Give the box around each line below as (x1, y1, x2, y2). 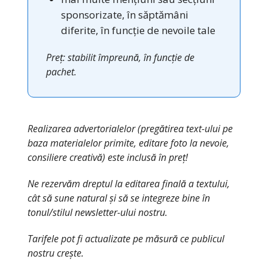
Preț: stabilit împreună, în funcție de (46, 50, 194, 64)
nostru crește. (28, 246, 84, 260)
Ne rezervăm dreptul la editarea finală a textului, (28, 176, 230, 190)
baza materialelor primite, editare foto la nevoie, (28, 136, 229, 150)
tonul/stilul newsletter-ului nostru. (28, 205, 167, 219)
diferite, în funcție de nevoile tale (61, 23, 215, 37)
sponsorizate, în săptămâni (61, 7, 188, 22)
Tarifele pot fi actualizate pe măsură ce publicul (28, 232, 224, 245)
